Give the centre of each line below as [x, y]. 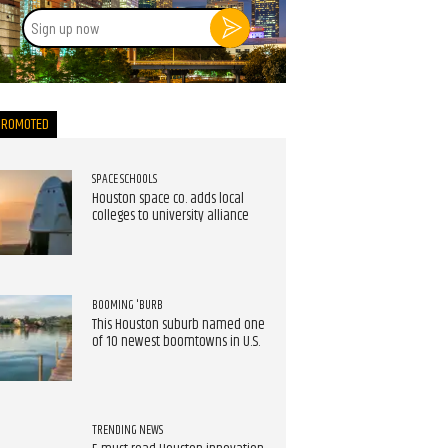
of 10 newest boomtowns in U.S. [175, 341]
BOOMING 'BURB [127, 304]
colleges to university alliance [170, 216]
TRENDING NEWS [127, 430]
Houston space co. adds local [167, 199]
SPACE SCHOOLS [124, 179]
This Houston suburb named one [178, 324]
